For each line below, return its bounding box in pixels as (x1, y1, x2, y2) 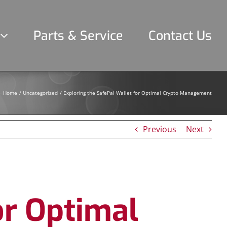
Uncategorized (23, 89, 58, 96)
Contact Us (148, 27, 212, 44)
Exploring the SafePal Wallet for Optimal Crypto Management (63, 89, 212, 96)
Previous (143, 124, 176, 135)
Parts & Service (33, 27, 123, 44)
